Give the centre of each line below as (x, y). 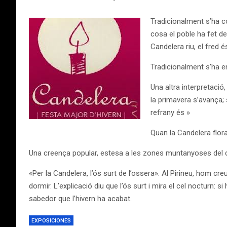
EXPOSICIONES (51, 221)
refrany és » (170, 112)
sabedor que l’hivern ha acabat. (80, 199)
